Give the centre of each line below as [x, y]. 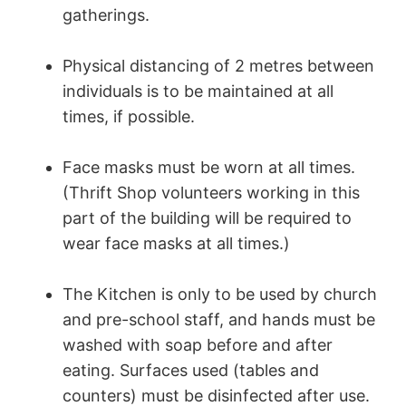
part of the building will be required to [207, 218]
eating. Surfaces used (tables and [190, 371]
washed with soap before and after [197, 345]
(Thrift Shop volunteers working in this [211, 193]
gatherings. [106, 15]
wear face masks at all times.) [176, 244]
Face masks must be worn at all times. [208, 168]
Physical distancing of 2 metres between [218, 66]
